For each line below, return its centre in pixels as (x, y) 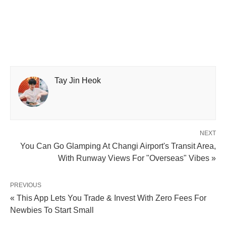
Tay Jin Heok (78, 81)
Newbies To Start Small (52, 210)
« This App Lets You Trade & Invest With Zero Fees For (108, 198)
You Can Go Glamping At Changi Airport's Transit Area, (118, 146)
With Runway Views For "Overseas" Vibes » (137, 158)
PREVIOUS (26, 185)
